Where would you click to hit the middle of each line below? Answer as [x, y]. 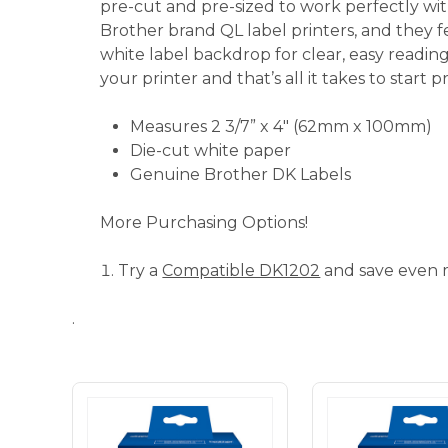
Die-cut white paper [210, 150]
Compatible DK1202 [241, 270]
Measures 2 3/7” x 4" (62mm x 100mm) [281, 126]
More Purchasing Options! [204, 222]
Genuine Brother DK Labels [240, 174]
